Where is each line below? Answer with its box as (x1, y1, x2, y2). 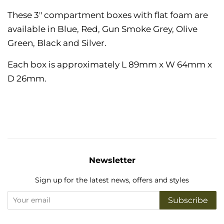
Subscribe (168, 195, 208, 205)
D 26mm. (7, 73, 46, 83)
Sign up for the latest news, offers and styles (35, 175, 189, 184)
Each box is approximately (7, 59, 119, 69)
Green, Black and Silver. (7, 37, 108, 48)
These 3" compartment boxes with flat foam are (7, 9, 208, 20)
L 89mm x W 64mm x (119, 59, 212, 69)
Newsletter (88, 155, 135, 165)
